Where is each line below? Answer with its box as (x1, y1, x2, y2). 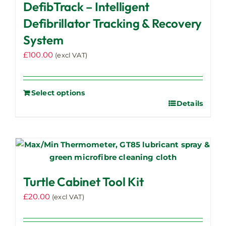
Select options (31, 88, 85, 97)
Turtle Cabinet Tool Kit (23, 174, 144, 189)
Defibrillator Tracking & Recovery (23, 15, 202, 31)
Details (176, 98, 203, 108)
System (23, 32, 64, 47)
